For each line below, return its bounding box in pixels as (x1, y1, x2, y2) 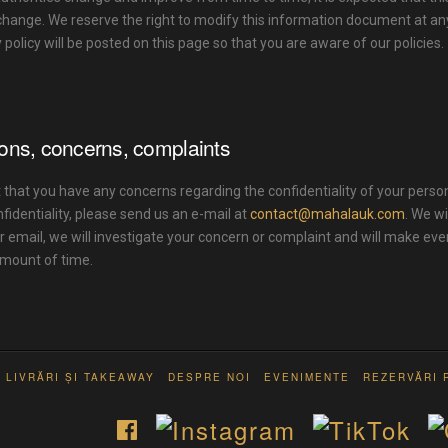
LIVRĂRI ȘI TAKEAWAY (6, 370, 155, 385)
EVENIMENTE (264, 370, 350, 385)
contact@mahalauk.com (249, 206, 405, 222)
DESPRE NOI (168, 370, 251, 385)
